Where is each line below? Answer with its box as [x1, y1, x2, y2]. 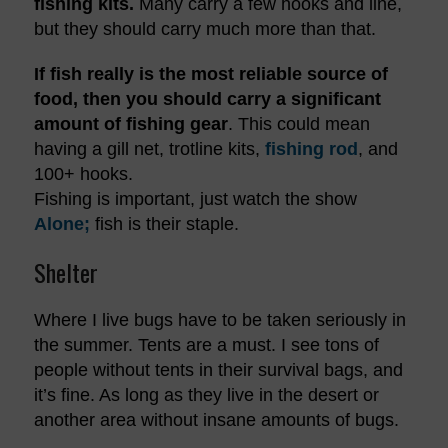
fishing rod [264, 138, 358, 159]
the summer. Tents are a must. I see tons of [33, 334, 379, 355]
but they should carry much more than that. [33, 18, 376, 39]
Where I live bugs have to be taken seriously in [33, 309, 406, 330]
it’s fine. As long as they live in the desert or [33, 384, 379, 405]
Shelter [33, 253, 98, 290]
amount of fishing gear [33, 113, 228, 134]
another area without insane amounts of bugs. [33, 409, 399, 430]
